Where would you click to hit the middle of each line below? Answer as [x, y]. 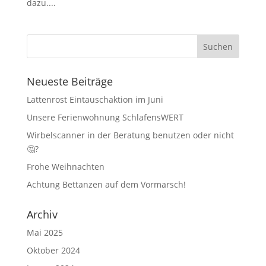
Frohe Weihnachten [65, 167]
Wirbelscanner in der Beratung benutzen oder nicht [130, 135]
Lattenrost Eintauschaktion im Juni [95, 99]
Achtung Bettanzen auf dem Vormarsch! [106, 184]
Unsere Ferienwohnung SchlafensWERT [105, 117]
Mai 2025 [45, 232]
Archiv [42, 214]
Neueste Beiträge [69, 81]
